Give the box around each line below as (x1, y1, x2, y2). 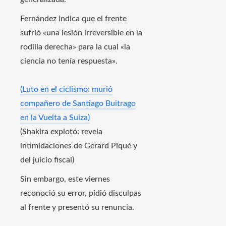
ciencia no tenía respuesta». (20, 57, 118, 66)
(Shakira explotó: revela (20, 128, 102, 136)
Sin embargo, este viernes (20, 175, 110, 184)
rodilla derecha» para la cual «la (20, 43, 130, 51)
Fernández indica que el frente (20, 15, 127, 23)
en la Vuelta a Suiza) (20, 114, 90, 122)
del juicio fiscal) (20, 156, 74, 164)
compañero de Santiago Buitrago (20, 99, 136, 108)
